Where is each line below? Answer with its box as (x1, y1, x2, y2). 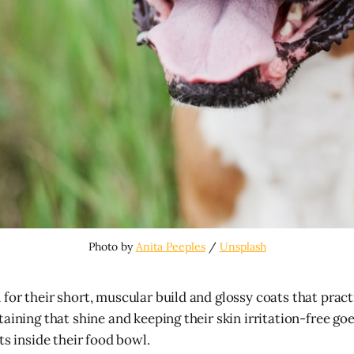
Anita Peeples (135, 239, 205, 254)
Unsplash (219, 239, 266, 254)
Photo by (88, 239, 136, 254)
